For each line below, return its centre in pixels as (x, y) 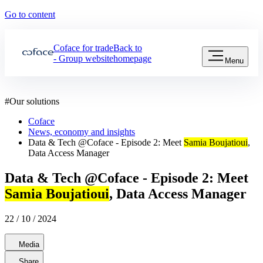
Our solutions (34, 101)
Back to (128, 48)
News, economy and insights (82, 132)
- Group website (83, 58)
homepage (132, 58)
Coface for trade (83, 48)
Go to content (30, 14)
